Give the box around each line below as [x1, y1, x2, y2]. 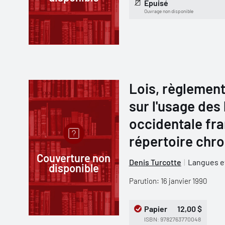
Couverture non [37, 151, 111, 164]
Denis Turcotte [129, 157, 181, 167]
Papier [144, 204, 167, 213]
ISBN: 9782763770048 [144, 215, 201, 222]
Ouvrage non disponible [144, 8, 193, 14]
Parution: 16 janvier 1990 [129, 176, 207, 185]
